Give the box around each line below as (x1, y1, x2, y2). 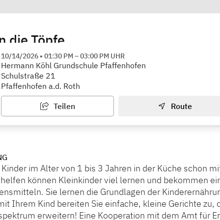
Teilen (51, 101, 75, 111)
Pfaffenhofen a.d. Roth (1, 81, 80, 91)
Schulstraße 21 (1, 71, 55, 81)
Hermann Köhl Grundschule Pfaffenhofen (1, 60, 146, 71)
